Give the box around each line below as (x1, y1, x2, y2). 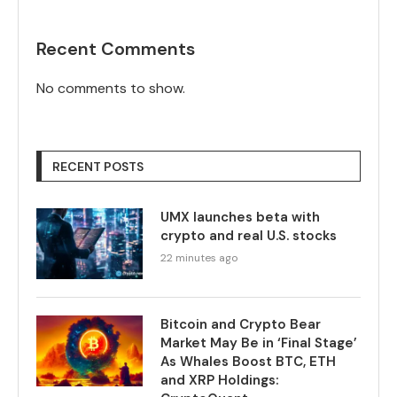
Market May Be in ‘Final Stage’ (160, 333, 357, 352)
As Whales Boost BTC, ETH (160, 352, 336, 370)
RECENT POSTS (52, 158, 144, 175)
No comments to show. (36, 78, 185, 97)
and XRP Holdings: (160, 370, 279, 389)
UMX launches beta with (160, 207, 320, 226)
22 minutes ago (160, 250, 237, 265)
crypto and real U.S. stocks (160, 226, 337, 245)
